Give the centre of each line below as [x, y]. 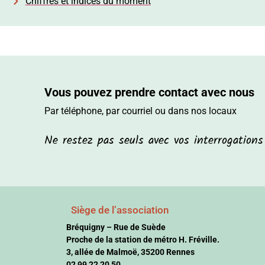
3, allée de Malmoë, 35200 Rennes [130, 252]
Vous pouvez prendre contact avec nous [149, 93]
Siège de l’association [120, 210]
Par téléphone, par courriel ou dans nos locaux [142, 111]
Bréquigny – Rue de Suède [116, 227]
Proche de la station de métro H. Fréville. [143, 240]
